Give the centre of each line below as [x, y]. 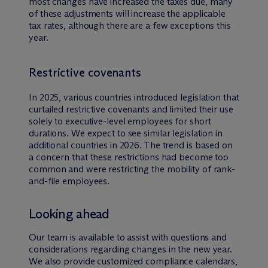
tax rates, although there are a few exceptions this [130, 25]
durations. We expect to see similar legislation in [126, 133]
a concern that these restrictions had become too [129, 157]
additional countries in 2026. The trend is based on [131, 145]
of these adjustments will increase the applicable [127, 13]
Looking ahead [69, 214]
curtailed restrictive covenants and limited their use [131, 109]
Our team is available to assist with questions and [128, 237]
